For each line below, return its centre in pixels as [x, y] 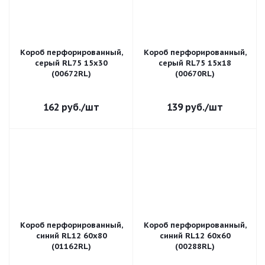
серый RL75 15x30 [71, 63]
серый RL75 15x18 [195, 63]
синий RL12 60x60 [195, 236]
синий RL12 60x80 [71, 236]
